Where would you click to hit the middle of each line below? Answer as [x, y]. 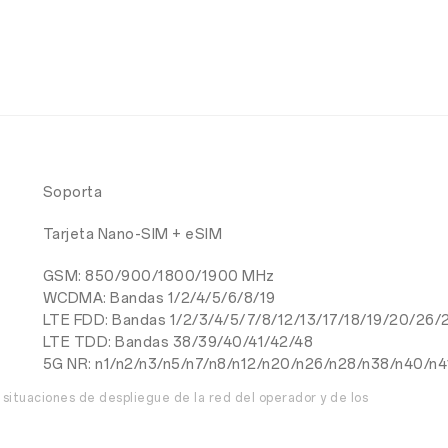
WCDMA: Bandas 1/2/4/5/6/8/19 [159, 299]
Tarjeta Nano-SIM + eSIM [132, 235]
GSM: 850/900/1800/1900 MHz [158, 277]
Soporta [72, 193]
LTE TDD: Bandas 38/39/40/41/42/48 [178, 343]
